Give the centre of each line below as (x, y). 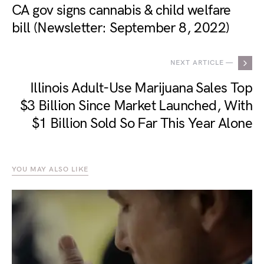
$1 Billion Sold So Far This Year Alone (142, 123)
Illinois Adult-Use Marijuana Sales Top (141, 88)
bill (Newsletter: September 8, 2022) (121, 28)
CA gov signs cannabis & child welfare (121, 10)
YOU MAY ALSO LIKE (50, 169)
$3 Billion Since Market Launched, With (136, 106)
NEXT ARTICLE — (202, 63)
